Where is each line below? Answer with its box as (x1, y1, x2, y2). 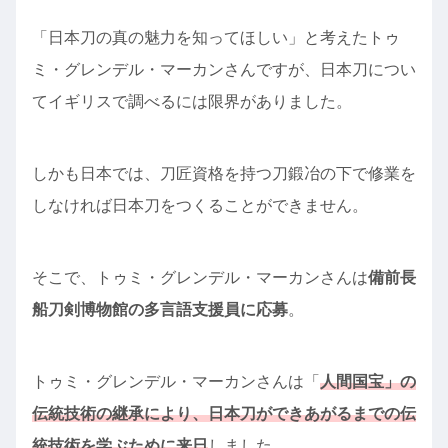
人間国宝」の (320, 372, 416, 390)
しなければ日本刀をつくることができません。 (32, 196, 368, 214)
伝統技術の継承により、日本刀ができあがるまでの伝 (32, 404, 416, 422)
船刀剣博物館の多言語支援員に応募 (32, 300, 288, 318)
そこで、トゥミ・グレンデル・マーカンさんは (32, 268, 368, 286)
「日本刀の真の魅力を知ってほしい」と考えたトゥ (32, 28, 400, 46)
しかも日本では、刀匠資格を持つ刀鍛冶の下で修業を (32, 164, 416, 182)
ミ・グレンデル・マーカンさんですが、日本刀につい (32, 60, 416, 78)
